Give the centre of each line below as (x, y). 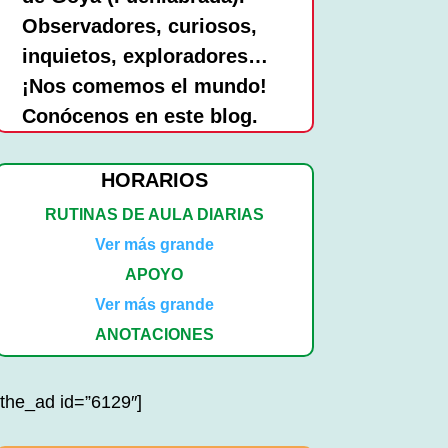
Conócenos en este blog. (139, 116)
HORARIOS (154, 180)
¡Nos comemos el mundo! (144, 86)
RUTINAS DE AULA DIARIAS (154, 214)
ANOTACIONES (154, 334)
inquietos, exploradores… (144, 56)
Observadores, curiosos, (139, 26)
